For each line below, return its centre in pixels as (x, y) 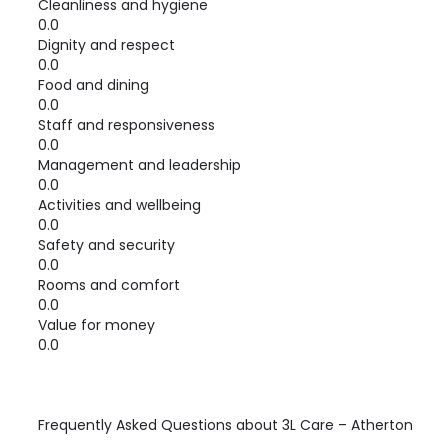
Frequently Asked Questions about (160, 425)
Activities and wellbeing (119, 205)
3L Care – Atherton (347, 425)
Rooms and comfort (109, 285)
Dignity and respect (106, 45)
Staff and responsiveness (126, 125)
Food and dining (93, 85)
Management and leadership (139, 165)
